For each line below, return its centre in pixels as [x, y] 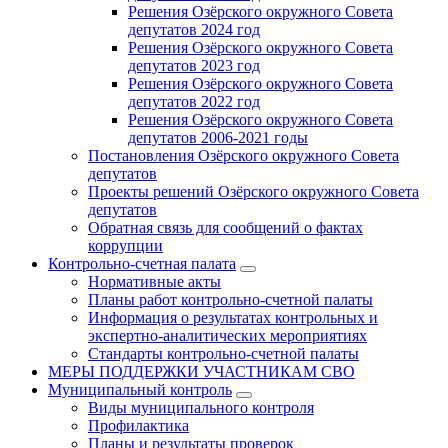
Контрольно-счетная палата [142, 263]
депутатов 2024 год [194, 29]
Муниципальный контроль [140, 389]
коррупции [125, 245]
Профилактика [138, 425]
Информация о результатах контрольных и [233, 317]
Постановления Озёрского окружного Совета [243, 155]
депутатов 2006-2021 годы [218, 137]
